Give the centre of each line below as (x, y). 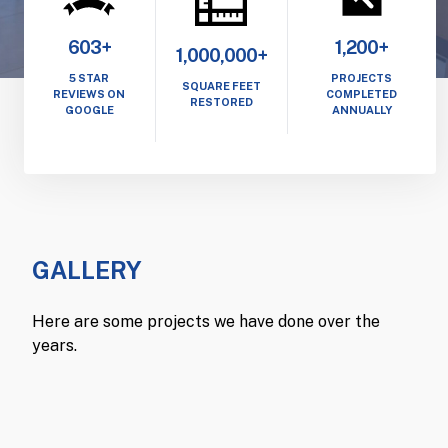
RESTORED (221, 101)
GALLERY (87, 269)
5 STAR (89, 77)
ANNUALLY (361, 109)
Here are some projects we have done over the (206, 321)
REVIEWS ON (89, 93)
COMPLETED (362, 93)
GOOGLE (89, 109)
